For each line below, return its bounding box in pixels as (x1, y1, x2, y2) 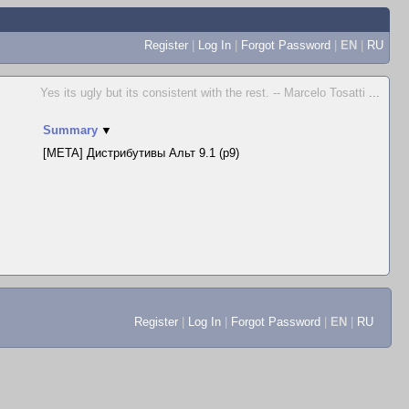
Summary (43, 123, 99, 137)
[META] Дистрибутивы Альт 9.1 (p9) (43, 146, 240, 160)
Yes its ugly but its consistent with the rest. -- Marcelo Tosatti (40, 86, 369, 100)
